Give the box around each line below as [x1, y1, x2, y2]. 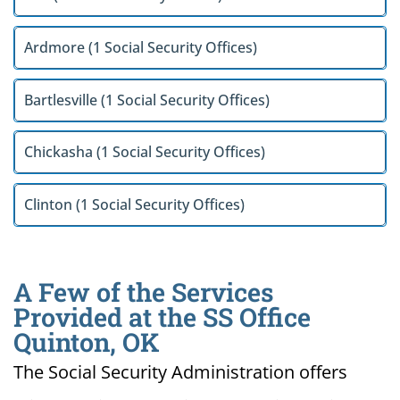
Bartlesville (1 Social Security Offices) [24, 89, 270, 110]
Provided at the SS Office [13, 300, 311, 335]
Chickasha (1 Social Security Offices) [24, 142, 265, 162]
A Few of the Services [13, 275, 274, 310]
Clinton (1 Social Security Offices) [24, 194, 245, 214]
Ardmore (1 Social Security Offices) [24, 37, 257, 57]
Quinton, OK [13, 325, 160, 360]
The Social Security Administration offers [13, 360, 347, 385]
